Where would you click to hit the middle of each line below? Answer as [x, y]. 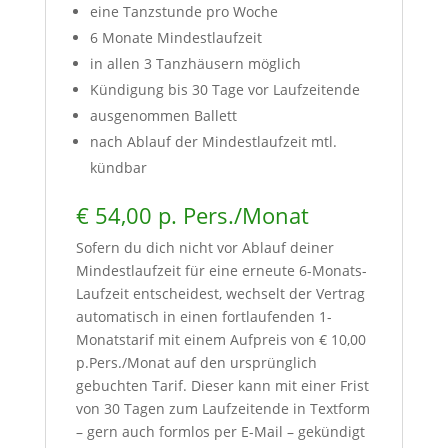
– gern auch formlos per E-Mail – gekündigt [220, 431]
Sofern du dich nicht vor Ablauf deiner [204, 247]
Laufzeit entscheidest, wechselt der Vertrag [220, 293]
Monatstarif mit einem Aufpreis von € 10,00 [220, 339]
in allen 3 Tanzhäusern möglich [195, 63]
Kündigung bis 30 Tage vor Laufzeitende [224, 89]
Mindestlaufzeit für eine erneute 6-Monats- [221, 270]
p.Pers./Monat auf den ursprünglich [196, 362]
